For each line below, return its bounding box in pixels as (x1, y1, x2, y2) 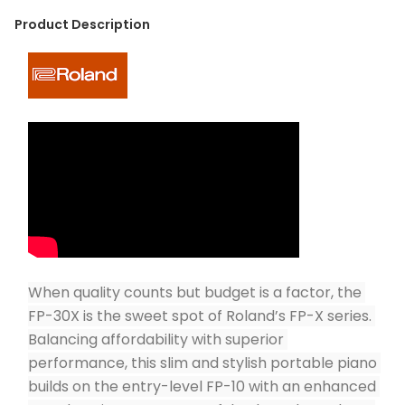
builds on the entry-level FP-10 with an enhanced (28, 376, 376, 397)
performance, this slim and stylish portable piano (28, 353, 377, 373)
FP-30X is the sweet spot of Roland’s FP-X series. (28, 306, 372, 326)
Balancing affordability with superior (28, 329, 284, 350)
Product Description (14, 15, 150, 33)
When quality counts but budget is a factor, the (28, 282, 362, 303)
